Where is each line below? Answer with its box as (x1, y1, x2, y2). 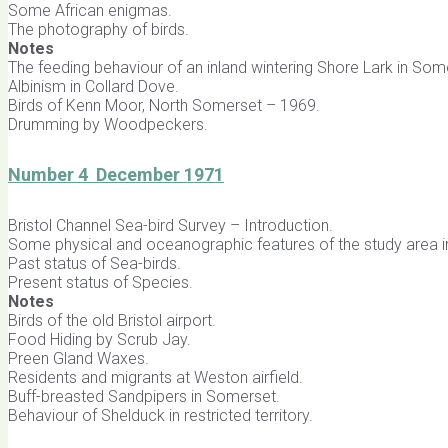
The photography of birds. (8, 20, 189, 40)
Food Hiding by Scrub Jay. (8, 329, 191, 349)
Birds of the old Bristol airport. (8, 310, 216, 330)
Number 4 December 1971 (8, 164, 224, 186)
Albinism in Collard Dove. (8, 77, 179, 97)
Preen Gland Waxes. (8, 348, 149, 368)
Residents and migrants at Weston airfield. (8, 367, 303, 387)
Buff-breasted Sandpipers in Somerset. (8, 386, 280, 406)
